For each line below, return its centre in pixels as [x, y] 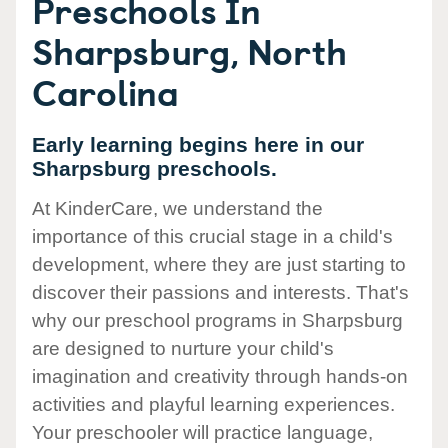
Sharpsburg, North [189, 50]
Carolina [105, 91]
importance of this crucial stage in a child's [212, 237]
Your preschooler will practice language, [202, 433]
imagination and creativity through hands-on [220, 377]
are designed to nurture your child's [183, 349]
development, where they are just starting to [219, 265]
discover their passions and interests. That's [220, 293]
